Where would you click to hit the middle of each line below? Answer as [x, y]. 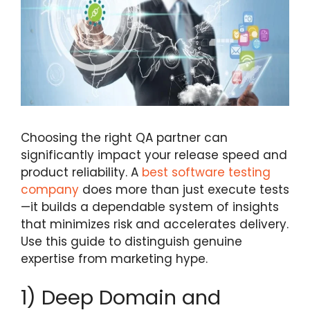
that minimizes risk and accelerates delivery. [155, 225]
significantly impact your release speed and [154, 155]
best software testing [206, 173]
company [50, 190]
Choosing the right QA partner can [124, 138]
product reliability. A [81, 173]
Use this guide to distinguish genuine [131, 242]
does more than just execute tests [184, 190]
